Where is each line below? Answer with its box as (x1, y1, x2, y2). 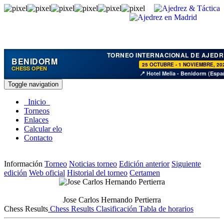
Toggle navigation (8, 80, 58, 88)
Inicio (24, 97, 50, 106)
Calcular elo (24, 124, 62, 133)
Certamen (129, 168, 160, 177)
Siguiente (171, 159, 201, 168)
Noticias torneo (69, 159, 117, 168)
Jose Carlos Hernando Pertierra (63, 195, 161, 204)
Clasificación (94, 204, 137, 213)
